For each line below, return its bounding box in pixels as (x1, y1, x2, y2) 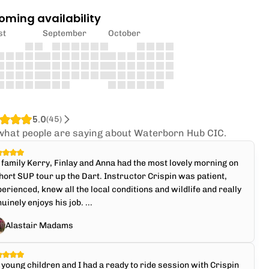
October (108, 28, 141, 38)
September (43, 28, 87, 38)
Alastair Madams (5, 220, 74, 231)
